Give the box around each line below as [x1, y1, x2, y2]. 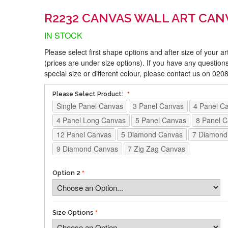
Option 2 [52, 168, 80, 177]
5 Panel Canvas [135, 115, 186, 125]
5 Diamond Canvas [121, 129, 183, 139]
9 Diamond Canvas [56, 143, 118, 154]
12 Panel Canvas [56, 129, 111, 139]
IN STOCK [44, 29, 82, 41]
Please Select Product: [52, 90, 125, 98]
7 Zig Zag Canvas [128, 143, 185, 154]
